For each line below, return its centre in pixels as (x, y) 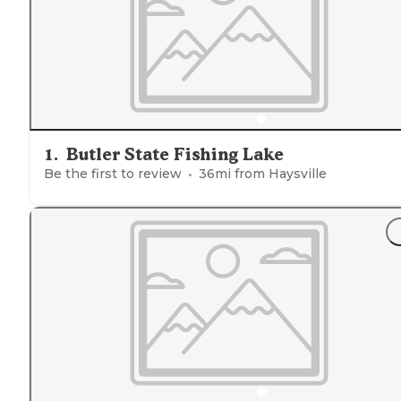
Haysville (298, 174)
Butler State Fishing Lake (175, 155)
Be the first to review (113, 174)
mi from (242, 174)
